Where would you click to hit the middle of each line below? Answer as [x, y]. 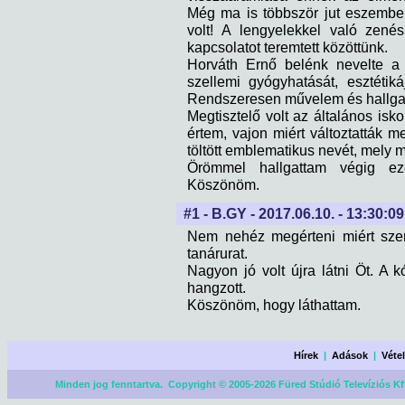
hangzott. [217, 287]
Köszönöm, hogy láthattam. [274, 305]
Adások [350, 355]
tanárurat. [217, 253]
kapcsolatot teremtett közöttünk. [287, 47]
